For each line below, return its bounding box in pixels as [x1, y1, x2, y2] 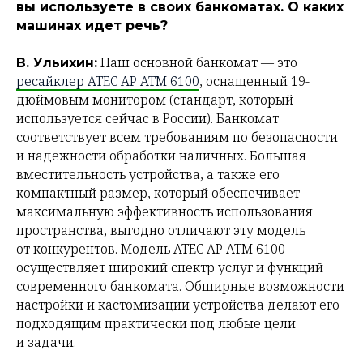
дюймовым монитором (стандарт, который [16, 91, 293, 109]
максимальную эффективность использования [16, 203, 313, 221]
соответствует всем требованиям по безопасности [16, 128, 338, 147]
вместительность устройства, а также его [16, 165, 280, 184]
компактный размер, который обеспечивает [16, 184, 300, 203]
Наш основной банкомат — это [97, 53, 297, 72]
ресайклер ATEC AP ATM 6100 [16, 72, 199, 91]
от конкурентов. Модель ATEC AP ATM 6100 [16, 240, 285, 258]
